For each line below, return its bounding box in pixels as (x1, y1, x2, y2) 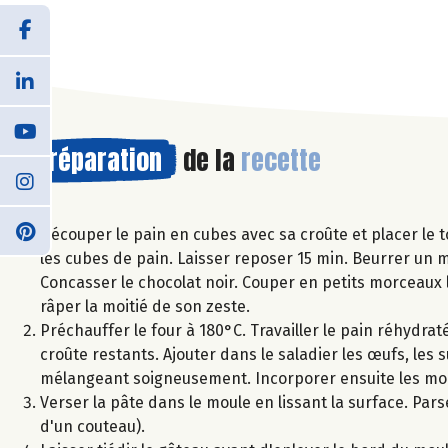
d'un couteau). (40, 416, 145, 436)
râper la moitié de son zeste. (40, 296, 250, 316)
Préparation (35, 139, 162, 180)
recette (241, 139, 321, 180)
